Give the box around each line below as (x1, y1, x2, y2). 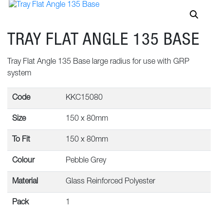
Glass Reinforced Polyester (65, 178, 155, 186)
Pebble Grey (65, 157, 106, 165)
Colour (12, 157, 35, 165)
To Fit (12, 136, 30, 145)
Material (12, 178, 38, 186)
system (7, 70, 31, 78)
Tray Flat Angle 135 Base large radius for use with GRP (7, 58, 189, 67)
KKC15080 (65, 94, 103, 103)
